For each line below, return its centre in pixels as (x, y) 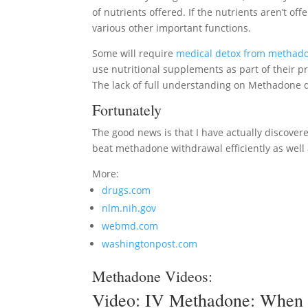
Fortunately (127, 110)
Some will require (134, 53)
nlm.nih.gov (129, 208)
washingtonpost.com (150, 244)
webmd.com (130, 226)
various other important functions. (172, 28)
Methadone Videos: (153, 276)
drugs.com (126, 190)
